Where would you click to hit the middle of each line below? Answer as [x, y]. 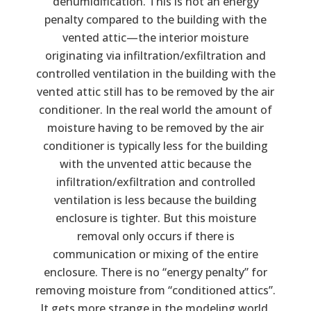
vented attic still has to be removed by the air [155, 91]
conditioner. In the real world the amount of [155, 109]
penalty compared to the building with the [155, 19]
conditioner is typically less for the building [155, 145]
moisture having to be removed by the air [155, 127]
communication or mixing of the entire [155, 254]
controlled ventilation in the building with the [155, 73]
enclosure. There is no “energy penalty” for [155, 272]
